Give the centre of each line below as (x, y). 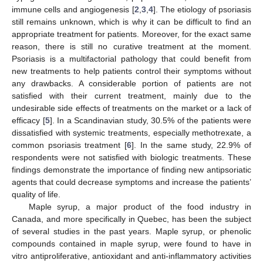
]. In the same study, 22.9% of (191, 145)
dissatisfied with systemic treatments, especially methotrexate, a (131, 132)
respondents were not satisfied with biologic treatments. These (131, 157)
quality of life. (36, 194)
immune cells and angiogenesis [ (73, 9)
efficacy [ (28, 120)
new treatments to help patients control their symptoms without (131, 71)
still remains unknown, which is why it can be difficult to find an (131, 21)
